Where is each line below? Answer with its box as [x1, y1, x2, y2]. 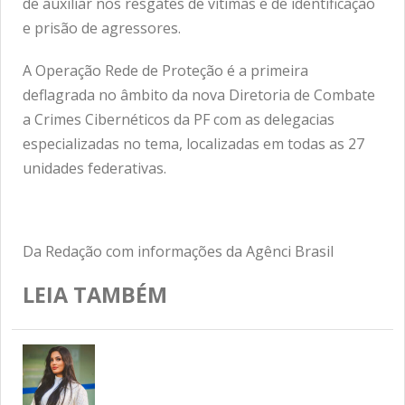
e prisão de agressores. [23, 18, 181, 39]
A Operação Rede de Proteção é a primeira [23, 61, 308, 81]
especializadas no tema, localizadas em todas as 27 [23, 134, 364, 155]
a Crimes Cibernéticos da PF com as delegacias [23, 109, 334, 130]
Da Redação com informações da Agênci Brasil [23, 241, 334, 262]
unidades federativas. [23, 158, 166, 179]
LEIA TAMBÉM [23, 280, 167, 310]
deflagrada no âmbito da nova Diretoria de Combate [23, 85, 375, 106]
